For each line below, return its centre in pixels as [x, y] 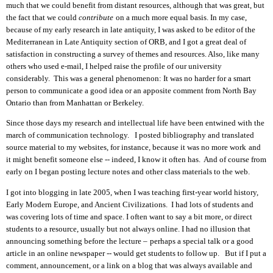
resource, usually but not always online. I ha [122, 229]
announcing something [45, 241]
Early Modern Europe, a [45, 204]
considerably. [30, 79]
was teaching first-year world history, [198, 192]
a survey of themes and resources [150, 54]
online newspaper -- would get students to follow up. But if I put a [156, 253]
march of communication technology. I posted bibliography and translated [130, 135]
